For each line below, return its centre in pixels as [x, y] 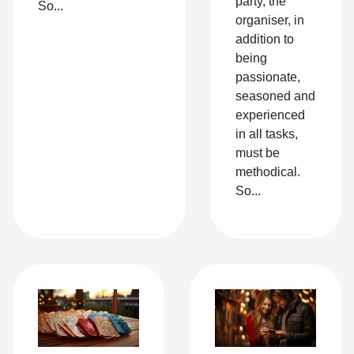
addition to [265, 39]
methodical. [268, 171]
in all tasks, [267, 134]
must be [258, 153]
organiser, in [270, 20]
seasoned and [275, 96]
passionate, [268, 77]
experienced [270, 115]
